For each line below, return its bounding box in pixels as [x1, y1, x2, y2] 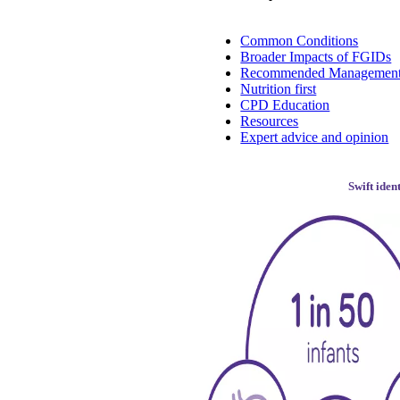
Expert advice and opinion [240, 129, 389, 145]
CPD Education [240, 96, 330, 112]
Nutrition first [240, 80, 317, 96]
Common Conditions [240, 32, 359, 48]
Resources [240, 112, 299, 129]
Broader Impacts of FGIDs [240, 48, 392, 64]
